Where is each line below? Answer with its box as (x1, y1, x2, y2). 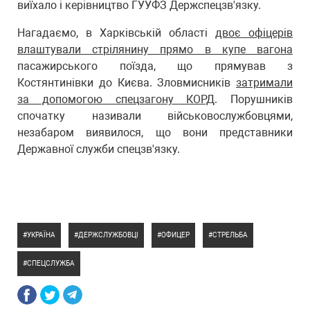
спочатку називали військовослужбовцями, (17, 109, 293, 122)
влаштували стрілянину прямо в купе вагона (17, 43, 293, 56)
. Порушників (215, 93, 293, 106)
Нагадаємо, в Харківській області (17, 26, 215, 39)
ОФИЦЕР (161, 231, 190, 239)
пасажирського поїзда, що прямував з (17, 60, 293, 73)
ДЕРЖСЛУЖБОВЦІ (78, 231, 138, 239)
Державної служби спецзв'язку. (17, 143, 180, 156)
